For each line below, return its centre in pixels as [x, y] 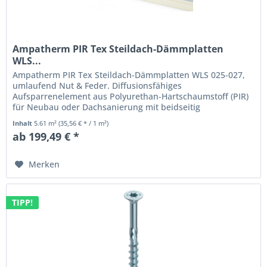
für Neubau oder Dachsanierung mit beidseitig [107, 107]
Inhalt [24, 123]
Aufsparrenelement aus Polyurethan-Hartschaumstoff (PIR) [131, 97]
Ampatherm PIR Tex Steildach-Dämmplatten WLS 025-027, [129, 75]
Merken [44, 164]
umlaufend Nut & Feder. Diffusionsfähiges [97, 86]
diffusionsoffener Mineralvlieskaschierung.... [103, 118]
